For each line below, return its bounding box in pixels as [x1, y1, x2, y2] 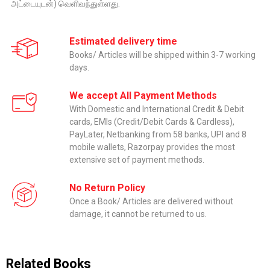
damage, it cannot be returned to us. [69, 209, 207, 219]
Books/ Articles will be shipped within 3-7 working [69, 50, 256, 60]
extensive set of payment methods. [69, 155, 204, 165]
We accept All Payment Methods [69, 90, 217, 102]
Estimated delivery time [69, 36, 177, 48]
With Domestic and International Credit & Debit [69, 104, 244, 115]
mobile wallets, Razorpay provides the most [69, 142, 235, 152]
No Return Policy [69, 182, 145, 194]
